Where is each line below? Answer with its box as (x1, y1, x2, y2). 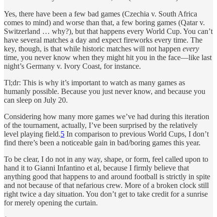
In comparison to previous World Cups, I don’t (64, 129, 209, 138)
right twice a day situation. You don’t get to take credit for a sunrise (4, 189, 208, 198)
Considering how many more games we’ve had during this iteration (4, 112, 209, 121)
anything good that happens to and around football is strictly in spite (4, 172, 210, 181)
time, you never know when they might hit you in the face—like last (4, 53, 212, 62)
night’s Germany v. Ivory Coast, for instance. (4, 62, 141, 70)
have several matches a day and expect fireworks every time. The (4, 35, 202, 44)
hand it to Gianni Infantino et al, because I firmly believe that (4, 163, 189, 172)
